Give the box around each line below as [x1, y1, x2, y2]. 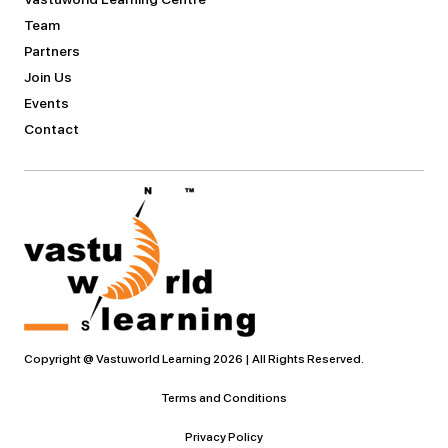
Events [24, 95, 69, 112]
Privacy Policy [185, 430, 263, 445]
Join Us [24, 69, 72, 86]
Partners [24, 43, 80, 60]
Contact [24, 121, 79, 138]
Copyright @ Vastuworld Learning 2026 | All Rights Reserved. [24, 352, 364, 367]
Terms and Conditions [161, 391, 287, 406]
